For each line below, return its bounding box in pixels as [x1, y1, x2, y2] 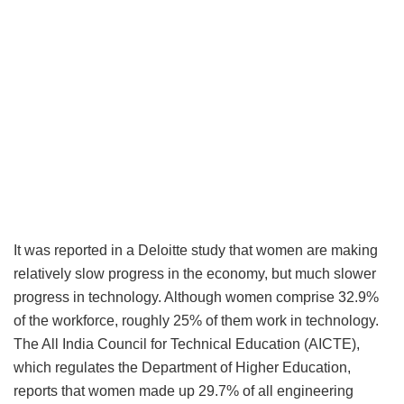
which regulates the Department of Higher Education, [14, 360, 351, 376]
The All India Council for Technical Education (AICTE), [14, 336, 360, 353]
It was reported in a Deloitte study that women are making [14, 243, 378, 259]
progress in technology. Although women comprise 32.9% [14, 289, 379, 306]
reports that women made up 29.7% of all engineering [14, 383, 353, 399]
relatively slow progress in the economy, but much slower [14, 266, 376, 282]
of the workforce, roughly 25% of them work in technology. [14, 313, 379, 329]
